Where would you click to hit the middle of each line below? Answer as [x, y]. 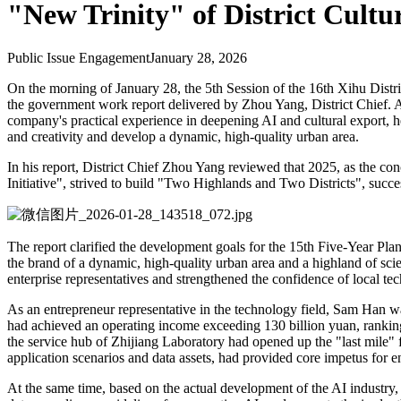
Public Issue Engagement [78, 58]
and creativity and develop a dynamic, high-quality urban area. [183, 137]
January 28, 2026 [198, 58]
